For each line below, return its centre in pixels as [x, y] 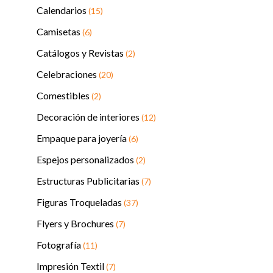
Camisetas [59, 31]
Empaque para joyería [83, 138]
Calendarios [62, 10]
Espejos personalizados [86, 159]
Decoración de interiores [89, 117]
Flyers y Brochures [76, 223]
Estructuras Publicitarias [89, 181]
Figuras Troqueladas [80, 202]
